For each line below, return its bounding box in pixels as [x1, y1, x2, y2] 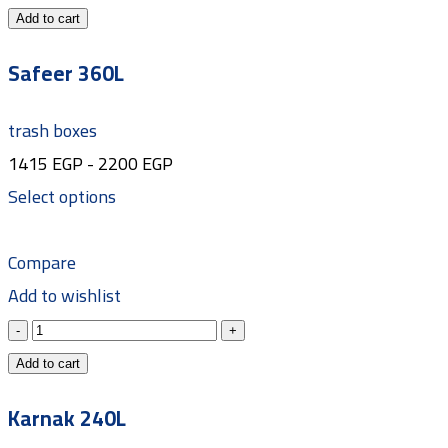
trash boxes [8, 114, 97, 148]
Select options [8, 180, 116, 214]
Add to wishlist [8, 279, 121, 313]
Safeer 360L [8, 54, 124, 94]
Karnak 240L [8, 399, 126, 439]
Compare [8, 246, 76, 280]
